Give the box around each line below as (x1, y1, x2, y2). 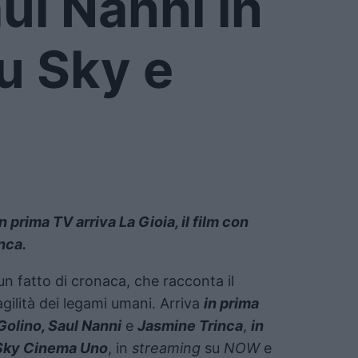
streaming (132, 339, 201, 356)
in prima (204, 294, 259, 312)
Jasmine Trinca (137, 316, 243, 334)
